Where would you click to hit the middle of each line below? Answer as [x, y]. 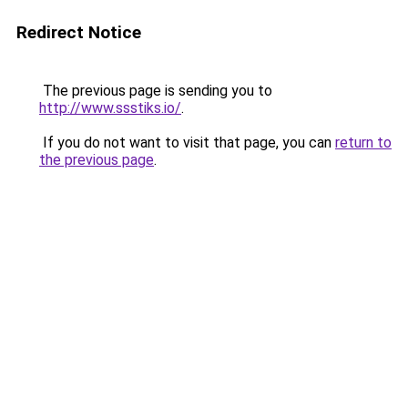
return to [363, 143]
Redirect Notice [79, 32]
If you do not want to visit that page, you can [187, 143]
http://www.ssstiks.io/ [110, 108]
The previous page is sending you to [156, 91]
